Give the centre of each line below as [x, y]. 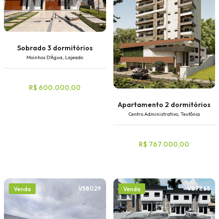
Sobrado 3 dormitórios [55, 48]
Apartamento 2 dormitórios [164, 104]
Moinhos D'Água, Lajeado [55, 57]
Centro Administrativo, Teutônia [164, 114]
